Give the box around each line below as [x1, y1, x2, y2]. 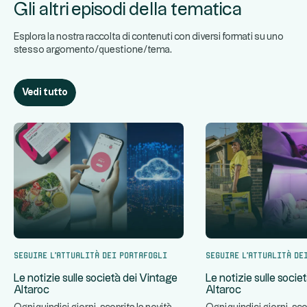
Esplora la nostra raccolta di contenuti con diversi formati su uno [14, 32, 284, 42]
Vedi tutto [22, 88, 68, 98]
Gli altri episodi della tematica [14, 1, 242, 19]
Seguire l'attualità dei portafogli [14, 249, 167, 259]
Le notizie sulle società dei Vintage [14, 273, 177, 284]
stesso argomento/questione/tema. [14, 45, 172, 56]
